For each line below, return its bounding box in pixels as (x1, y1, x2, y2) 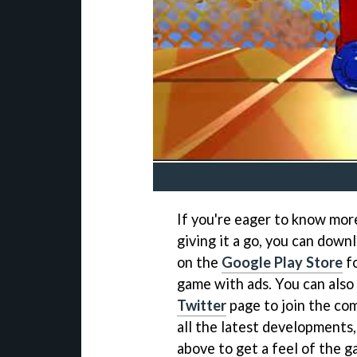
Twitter (177, 296, 226, 315)
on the (177, 253, 222, 272)
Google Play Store (222, 253, 343, 272)
